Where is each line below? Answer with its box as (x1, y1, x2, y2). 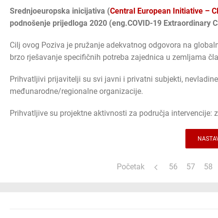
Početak (117, 162, 145, 172)
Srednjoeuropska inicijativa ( (10, 6, 110, 16)
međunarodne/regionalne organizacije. (10, 87, 143, 96)
